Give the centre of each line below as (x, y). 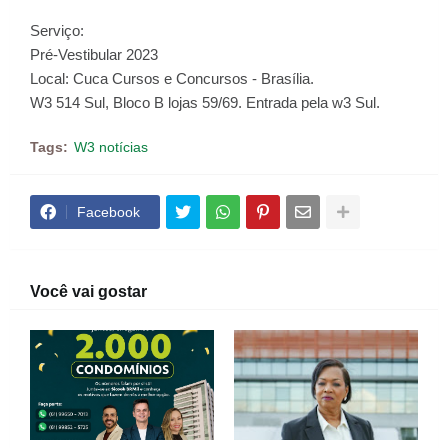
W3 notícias (111, 147)
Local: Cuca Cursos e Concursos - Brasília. (172, 78)
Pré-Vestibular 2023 (94, 54)
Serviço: (57, 30)
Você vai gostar (88, 291)
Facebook (108, 212)
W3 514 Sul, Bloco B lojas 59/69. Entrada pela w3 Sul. (205, 102)
